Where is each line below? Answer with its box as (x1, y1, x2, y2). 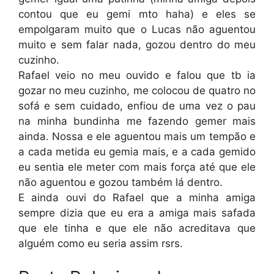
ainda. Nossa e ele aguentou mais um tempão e (18, 130, 256, 143)
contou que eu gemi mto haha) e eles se (18, 8, 256, 20)
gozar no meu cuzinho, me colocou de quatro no (18, 84, 256, 97)
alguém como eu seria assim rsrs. (18, 237, 183, 250)
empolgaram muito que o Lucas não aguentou (18, 23, 256, 35)
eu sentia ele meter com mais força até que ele (18, 161, 256, 173)
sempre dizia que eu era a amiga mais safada (18, 207, 256, 219)
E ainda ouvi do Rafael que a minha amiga (18, 191, 256, 204)
